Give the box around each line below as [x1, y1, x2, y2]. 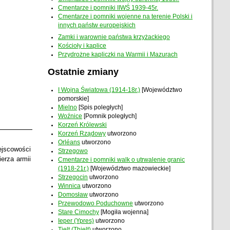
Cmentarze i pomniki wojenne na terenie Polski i [58, 13, 193, 20]
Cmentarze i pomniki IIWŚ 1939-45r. [58, 5, 159, 11]
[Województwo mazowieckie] [89, 165, 171, 172]
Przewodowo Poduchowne [58, 200, 133, 207]
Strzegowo [58, 148, 88, 155]
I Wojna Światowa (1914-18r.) [58, 87, 141, 93]
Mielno [58, 104, 78, 111]
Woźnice [58, 113, 83, 120]
